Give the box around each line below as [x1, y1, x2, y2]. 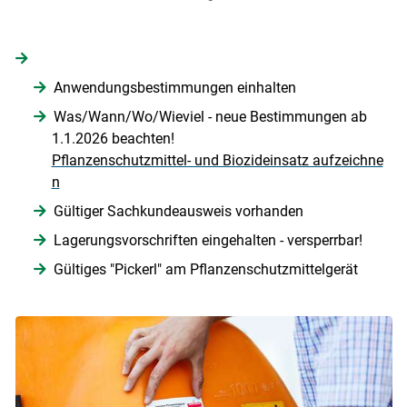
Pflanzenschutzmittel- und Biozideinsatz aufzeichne [51, 151, 383, 169]
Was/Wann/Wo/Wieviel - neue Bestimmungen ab [53, 107, 367, 125]
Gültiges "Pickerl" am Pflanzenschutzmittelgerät [53, 260, 358, 278]
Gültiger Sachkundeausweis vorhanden [53, 202, 303, 220]
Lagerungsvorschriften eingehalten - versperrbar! [53, 231, 362, 249]
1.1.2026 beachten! [51, 129, 178, 147]
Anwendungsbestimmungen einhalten [53, 78, 296, 96]
